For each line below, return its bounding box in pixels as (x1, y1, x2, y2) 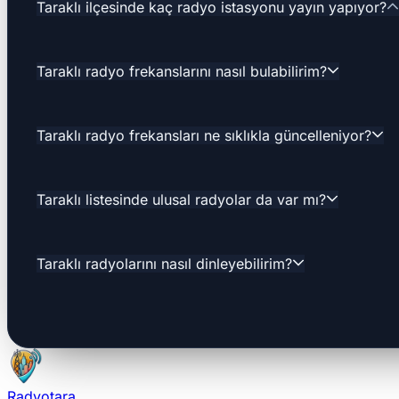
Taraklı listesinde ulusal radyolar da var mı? (37, 191, 326, 209)
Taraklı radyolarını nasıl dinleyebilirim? (37, 255, 292, 273)
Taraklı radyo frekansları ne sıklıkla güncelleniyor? (37, 126, 371, 145)
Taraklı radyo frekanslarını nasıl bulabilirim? (37, 62, 327, 81)
